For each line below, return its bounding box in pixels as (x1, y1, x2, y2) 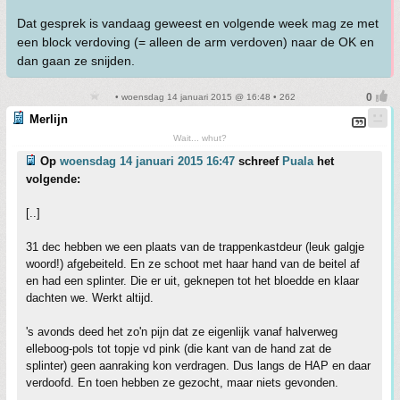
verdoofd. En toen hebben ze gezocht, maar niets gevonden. (26, 376, 338, 389)
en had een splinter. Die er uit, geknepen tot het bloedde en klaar (26, 274, 359, 287)
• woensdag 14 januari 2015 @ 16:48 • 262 (112, 92, 296, 102)
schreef (235, 154, 282, 168)
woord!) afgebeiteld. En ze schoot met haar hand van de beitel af (26, 257, 360, 271)
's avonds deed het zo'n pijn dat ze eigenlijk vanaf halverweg (26, 325, 337, 338)
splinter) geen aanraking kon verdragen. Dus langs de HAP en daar (26, 359, 371, 372)
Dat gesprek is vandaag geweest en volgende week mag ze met (17, 16, 379, 30)
